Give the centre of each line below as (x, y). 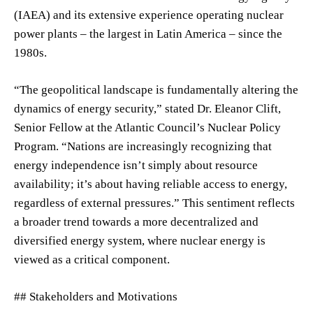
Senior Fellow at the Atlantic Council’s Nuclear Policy (147, 127)
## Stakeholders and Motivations (96, 296)
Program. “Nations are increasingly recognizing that (143, 146)
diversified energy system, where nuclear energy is (140, 240)
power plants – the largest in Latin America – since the (148, 34)
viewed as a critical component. (92, 259)
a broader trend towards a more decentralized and (136, 221)
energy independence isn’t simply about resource (136, 165)
